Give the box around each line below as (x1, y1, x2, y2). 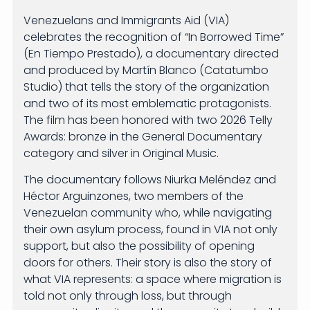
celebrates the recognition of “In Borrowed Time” (23, 28, 284, 45)
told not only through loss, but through (23, 288, 232, 304)
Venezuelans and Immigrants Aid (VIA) (23, 12, 229, 28)
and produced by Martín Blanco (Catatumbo (23, 62, 268, 78)
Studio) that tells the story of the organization (23, 78, 269, 95)
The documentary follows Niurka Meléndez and (23, 172, 276, 188)
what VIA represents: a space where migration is (23, 271, 282, 288)
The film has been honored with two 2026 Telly (23, 111, 273, 128)
